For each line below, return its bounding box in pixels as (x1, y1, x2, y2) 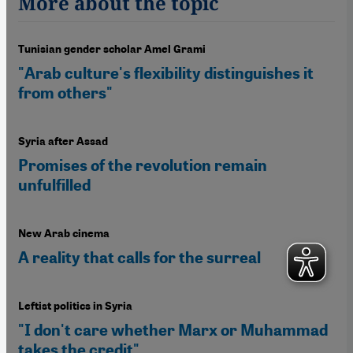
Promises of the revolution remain (18, 155, 267, 175)
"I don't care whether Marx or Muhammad (18, 320, 328, 340)
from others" (18, 83, 113, 102)
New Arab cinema (18, 226, 110, 240)
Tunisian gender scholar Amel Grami (18, 42, 206, 56)
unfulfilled (18, 175, 91, 195)
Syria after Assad (18, 134, 108, 148)
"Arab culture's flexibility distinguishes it (18, 63, 314, 83)
